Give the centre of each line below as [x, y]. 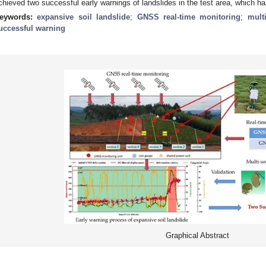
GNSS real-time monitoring [189, 17]
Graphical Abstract [197, 235]
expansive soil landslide [84, 17]
